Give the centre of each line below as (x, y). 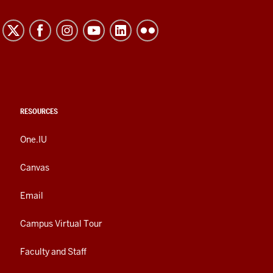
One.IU (34, 140)
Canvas (35, 168)
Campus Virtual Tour (61, 224)
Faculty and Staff (53, 252)
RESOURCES (39, 112)
